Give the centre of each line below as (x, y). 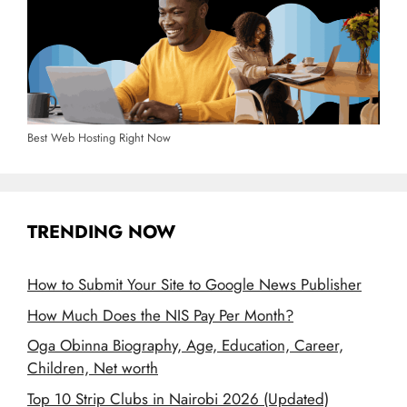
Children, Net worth (93, 368)
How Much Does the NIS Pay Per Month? (160, 315)
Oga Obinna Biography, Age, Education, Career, (185, 346)
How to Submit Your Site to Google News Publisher (194, 285)
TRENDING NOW (101, 233)
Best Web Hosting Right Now (99, 138)
